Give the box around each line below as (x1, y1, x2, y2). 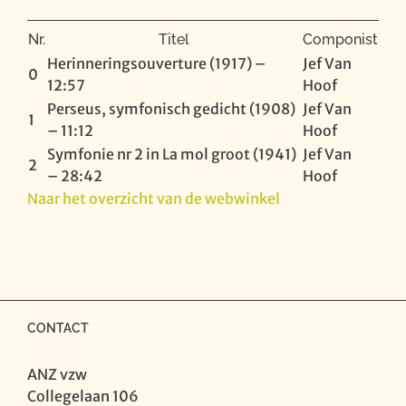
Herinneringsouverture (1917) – (47, 54, 266, 72)
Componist (303, 31, 378, 48)
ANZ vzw (27, 365, 87, 383)
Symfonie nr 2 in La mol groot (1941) (47, 145, 296, 163)
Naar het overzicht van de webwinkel (27, 189, 280, 208)
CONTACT (27, 321, 89, 335)
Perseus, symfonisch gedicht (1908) (47, 100, 295, 118)
